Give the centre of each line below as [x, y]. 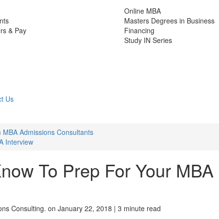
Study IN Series [148, 40]
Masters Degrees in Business [169, 20]
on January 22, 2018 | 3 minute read [104, 208]
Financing [139, 30]
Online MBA [142, 11]
